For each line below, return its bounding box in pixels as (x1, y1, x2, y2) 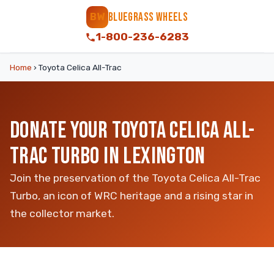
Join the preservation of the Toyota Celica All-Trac (10, 172, 261, 184)
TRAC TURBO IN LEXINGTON (10, 142, 206, 171)
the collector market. (10, 207, 114, 220)
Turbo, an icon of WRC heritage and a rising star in (10, 190, 253, 202)
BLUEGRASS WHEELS (108, 10, 188, 24)
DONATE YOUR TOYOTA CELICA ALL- (10, 116, 255, 145)
